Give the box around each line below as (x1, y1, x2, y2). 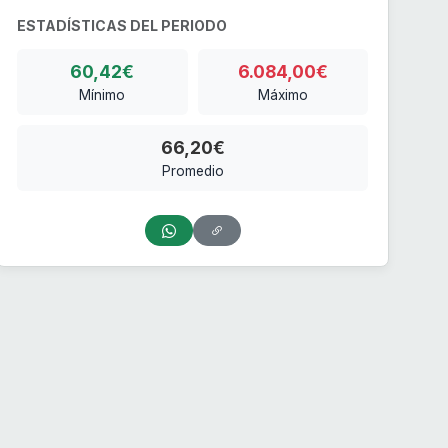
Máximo (257, 87, 308, 104)
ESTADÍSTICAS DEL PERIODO (17, 17, 228, 35)
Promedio (161, 163, 224, 180)
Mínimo (79, 87, 126, 104)
